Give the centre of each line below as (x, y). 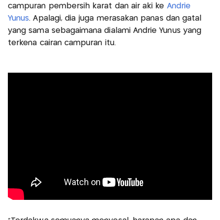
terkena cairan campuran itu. (62, 43)
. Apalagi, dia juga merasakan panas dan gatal (115, 18)
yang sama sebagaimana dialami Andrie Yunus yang (105, 30)
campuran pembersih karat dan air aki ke (86, 6)
